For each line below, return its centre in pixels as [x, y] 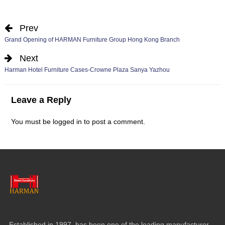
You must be [32, 121]
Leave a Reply [41, 100]
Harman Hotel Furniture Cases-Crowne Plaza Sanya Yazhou [87, 70]
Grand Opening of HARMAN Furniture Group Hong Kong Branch [92, 40]
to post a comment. [113, 121]
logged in [67, 121]
